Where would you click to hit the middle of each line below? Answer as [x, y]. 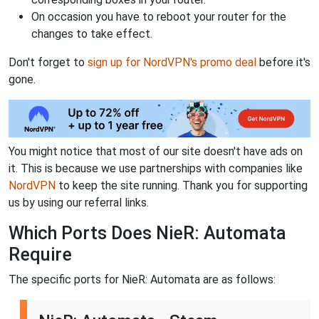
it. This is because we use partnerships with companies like [156, 168]
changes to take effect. [92, 34]
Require [40, 254]
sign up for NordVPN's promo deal [172, 63]
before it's [283, 63]
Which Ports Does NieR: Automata [147, 233]
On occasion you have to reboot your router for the [159, 17]
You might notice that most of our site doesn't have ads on [156, 151]
